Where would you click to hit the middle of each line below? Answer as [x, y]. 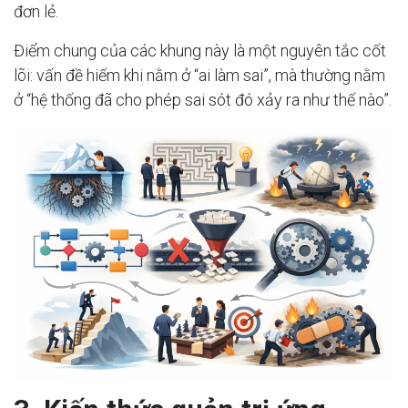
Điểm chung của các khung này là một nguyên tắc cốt [200, 50]
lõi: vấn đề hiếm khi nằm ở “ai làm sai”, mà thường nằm [199, 75]
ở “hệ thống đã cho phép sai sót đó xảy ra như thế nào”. [203, 99]
